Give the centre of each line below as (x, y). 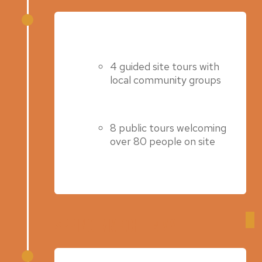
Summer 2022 (104, 29)
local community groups (166, 80)
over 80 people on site (163, 141)
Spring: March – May (116, 226)
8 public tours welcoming (168, 127)
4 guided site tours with (165, 66)
